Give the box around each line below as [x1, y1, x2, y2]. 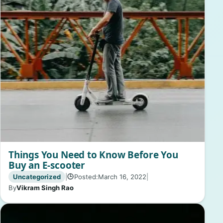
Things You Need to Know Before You [8, 148, 178, 161]
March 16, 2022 [98, 172, 146, 181]
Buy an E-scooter [8, 158, 85, 172]
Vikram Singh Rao [16, 184, 74, 192]
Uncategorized [12, 172, 61, 181]
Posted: [74, 172, 98, 181]
